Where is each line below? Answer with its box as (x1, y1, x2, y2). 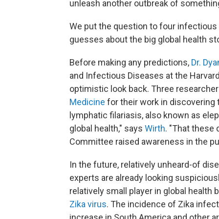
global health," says (69, 123, 145, 133)
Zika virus (69, 198, 107, 209)
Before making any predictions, (69, 57, 191, 67)
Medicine (69, 96, 105, 107)
